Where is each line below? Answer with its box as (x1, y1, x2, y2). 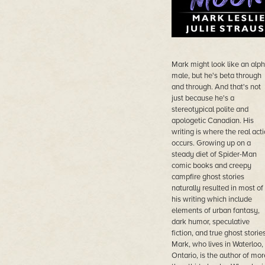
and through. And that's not (171, 82, 261, 92)
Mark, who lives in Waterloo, (171, 240, 263, 249)
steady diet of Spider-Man (171, 150, 257, 159)
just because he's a (171, 93, 234, 103)
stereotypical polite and (171, 105, 248, 114)
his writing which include (171, 195, 252, 204)
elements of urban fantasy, (171, 206, 260, 215)
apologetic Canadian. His (171, 116, 254, 125)
